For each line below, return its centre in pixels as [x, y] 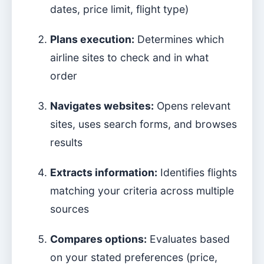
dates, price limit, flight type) [119, 9]
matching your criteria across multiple [142, 191]
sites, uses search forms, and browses [143, 124]
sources [70, 209]
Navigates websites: [102, 106]
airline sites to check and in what [129, 57]
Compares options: [98, 239]
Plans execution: [92, 39]
